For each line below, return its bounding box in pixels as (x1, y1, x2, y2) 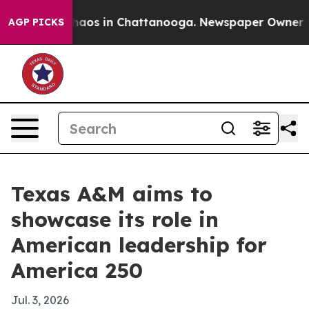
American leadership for (11, 232, 267, 258)
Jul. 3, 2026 (11, 293, 69, 307)
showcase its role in (11, 206, 219, 232)
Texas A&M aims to (11, 181, 212, 207)
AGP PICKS (8, 16, 64, 28)
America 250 (11, 257, 143, 283)
